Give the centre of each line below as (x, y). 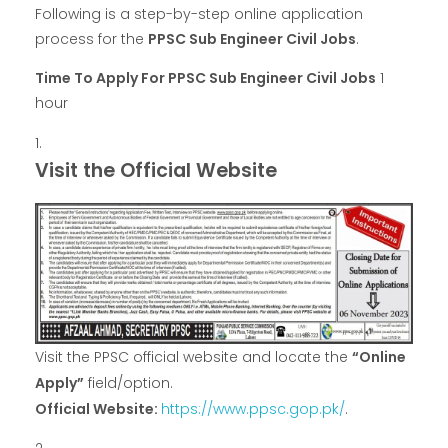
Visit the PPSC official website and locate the (193, 357)
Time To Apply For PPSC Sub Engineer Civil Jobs (205, 78)
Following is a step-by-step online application (199, 14)
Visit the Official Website (156, 170)
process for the (91, 39)
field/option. (128, 383)
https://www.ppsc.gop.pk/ (253, 409)
